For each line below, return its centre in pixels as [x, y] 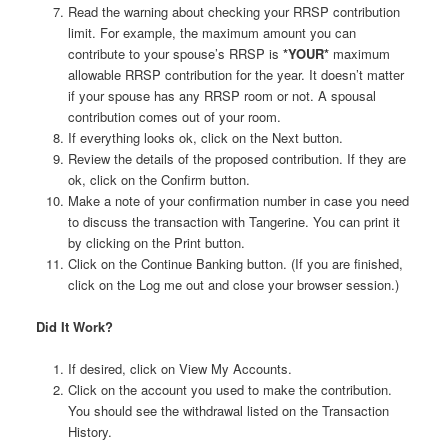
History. [90, 432]
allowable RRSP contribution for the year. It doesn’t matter [236, 75]
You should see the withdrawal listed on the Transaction [229, 411]
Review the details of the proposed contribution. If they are [237, 159]
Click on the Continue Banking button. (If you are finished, [236, 264]
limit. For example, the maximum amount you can [212, 33]
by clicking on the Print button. [157, 243]
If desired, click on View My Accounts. [180, 369]
